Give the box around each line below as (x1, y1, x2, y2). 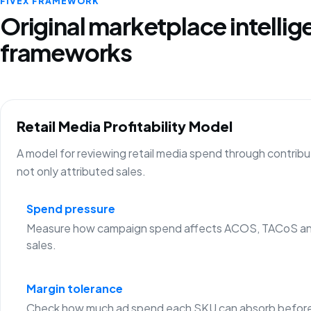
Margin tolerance (26, 281, 123, 296)
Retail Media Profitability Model (17, 117, 233, 135)
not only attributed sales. (17, 163, 146, 178)
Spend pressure (26, 201, 115, 217)
